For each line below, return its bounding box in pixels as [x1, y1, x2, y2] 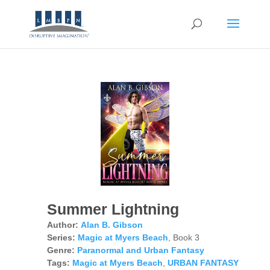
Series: [46, 233, 75, 243]
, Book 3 [168, 233, 199, 243]
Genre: [46, 245, 75, 256]
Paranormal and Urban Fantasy [77, 245, 204, 256]
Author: [46, 220, 78, 230]
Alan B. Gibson [80, 220, 143, 230]
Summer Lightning [46, 201, 179, 218]
